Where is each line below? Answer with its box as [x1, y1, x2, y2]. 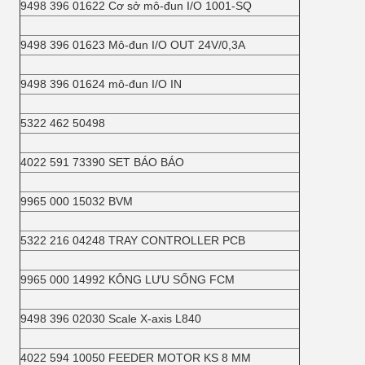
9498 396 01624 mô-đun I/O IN [20, 77, 182, 90]
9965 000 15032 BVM [20, 195, 133, 208]
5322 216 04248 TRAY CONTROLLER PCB [20, 234, 245, 247]
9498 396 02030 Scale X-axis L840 [20, 312, 201, 325]
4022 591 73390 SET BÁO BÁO [20, 156, 184, 169]
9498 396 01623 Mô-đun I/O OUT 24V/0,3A [20, 38, 245, 51]
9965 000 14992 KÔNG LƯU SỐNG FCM [20, 273, 235, 286]
